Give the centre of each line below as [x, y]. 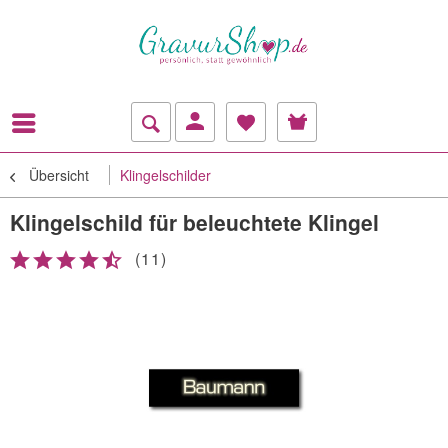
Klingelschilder [165, 175]
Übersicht [59, 175]
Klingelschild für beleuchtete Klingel [194, 222]
